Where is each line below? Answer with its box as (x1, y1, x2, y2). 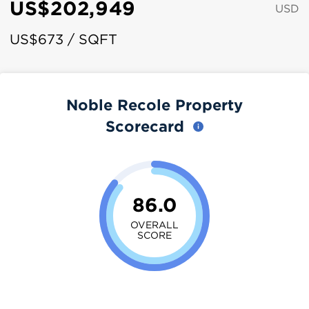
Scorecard (106, 117, 189, 134)
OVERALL (130, 219, 179, 230)
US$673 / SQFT (10, 32, 117, 46)
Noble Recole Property (66, 96, 243, 113)
